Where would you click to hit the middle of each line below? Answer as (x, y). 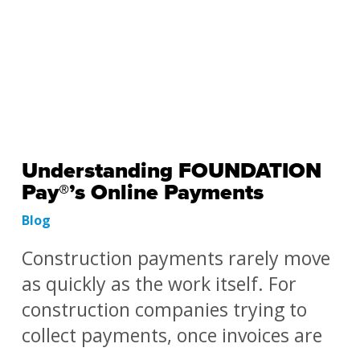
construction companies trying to (164, 309)
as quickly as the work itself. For (159, 284)
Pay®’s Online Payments (142, 192)
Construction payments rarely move (176, 258)
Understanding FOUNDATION (171, 171)
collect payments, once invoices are (172, 335)
